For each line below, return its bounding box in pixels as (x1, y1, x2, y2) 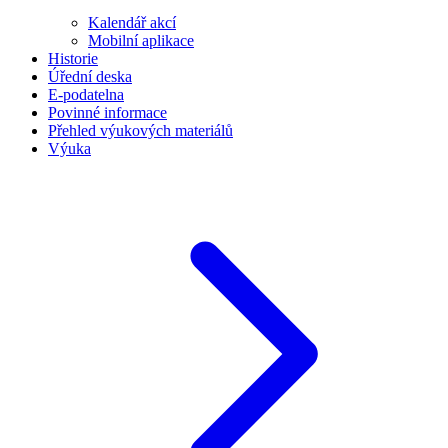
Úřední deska (48, 67, 132, 85)
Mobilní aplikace (88, 31, 194, 49)
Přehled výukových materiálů (48, 121, 233, 139)
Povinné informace (48, 103, 167, 121)
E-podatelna (48, 85, 124, 103)
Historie (48, 49, 98, 67)
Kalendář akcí (88, 13, 176, 31)
